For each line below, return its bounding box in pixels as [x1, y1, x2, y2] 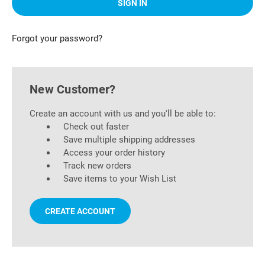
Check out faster [63, 121, 129, 132]
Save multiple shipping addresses [63, 134, 195, 145]
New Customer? [30, 82, 116, 96]
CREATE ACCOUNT [45, 206, 115, 216]
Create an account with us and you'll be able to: [30, 108, 216, 119]
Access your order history [63, 147, 165, 158]
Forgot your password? [12, 33, 102, 44]
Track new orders [63, 160, 131, 171]
